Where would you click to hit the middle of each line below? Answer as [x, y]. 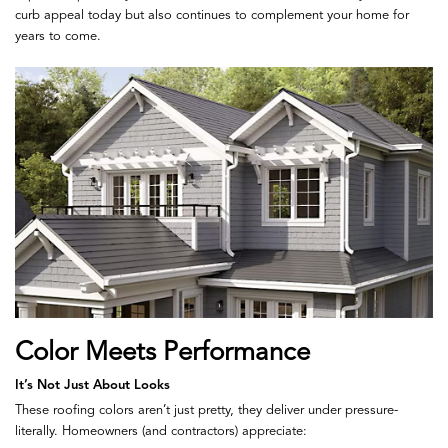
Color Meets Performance [162, 352]
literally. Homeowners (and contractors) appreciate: [161, 432]
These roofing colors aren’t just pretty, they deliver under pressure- [206, 411]
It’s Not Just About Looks [92, 386]
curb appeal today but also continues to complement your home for [212, 15]
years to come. [58, 36]
